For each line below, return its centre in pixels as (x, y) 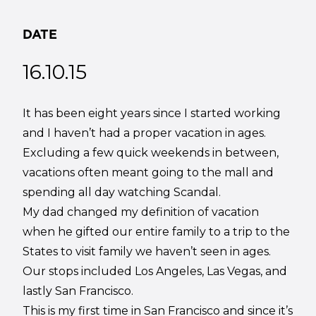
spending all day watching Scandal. (122, 192)
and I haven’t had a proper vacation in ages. (145, 133)
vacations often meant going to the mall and (148, 172)
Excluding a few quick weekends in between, (151, 152)
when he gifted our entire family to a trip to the (157, 231)
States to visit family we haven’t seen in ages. (147, 251)
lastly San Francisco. (78, 291)
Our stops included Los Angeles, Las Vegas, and (155, 271)
